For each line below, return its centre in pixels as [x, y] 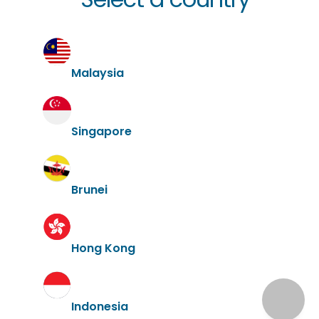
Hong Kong [103, 248]
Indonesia [100, 306]
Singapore [101, 131]
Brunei [89, 189]
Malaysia [98, 73]
